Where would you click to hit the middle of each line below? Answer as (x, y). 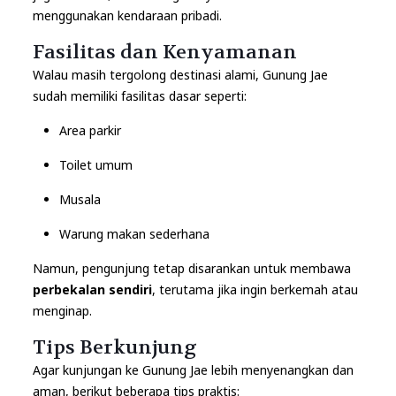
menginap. (62, 311)
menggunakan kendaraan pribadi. (127, 16)
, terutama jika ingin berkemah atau (255, 290)
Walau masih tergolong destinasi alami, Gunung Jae (180, 75)
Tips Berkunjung (114, 348)
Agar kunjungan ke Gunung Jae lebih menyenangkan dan (193, 370)
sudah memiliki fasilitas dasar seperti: (139, 96)
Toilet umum (95, 165)
